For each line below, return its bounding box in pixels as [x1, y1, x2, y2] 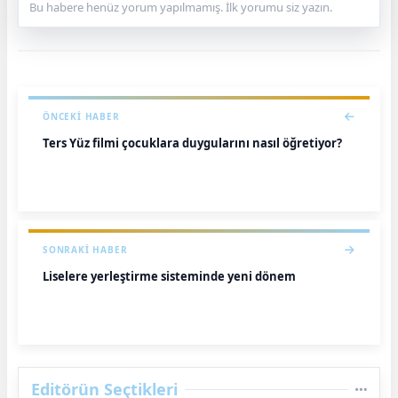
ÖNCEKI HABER [43, 110, 120, 123]
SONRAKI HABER [43, 243, 128, 256]
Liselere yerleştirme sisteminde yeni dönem [43, 268, 296, 284]
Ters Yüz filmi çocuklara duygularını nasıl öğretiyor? [43, 135, 342, 151]
